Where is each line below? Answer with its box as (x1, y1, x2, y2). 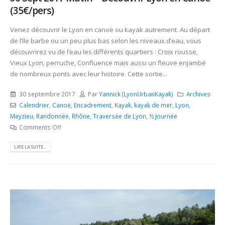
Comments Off (19, 123, 61, 132)
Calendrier (19, 101, 49, 109)
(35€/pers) (10, 4, 54, 18)
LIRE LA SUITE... (14, 143, 47, 150)
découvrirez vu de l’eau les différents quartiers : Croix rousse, (10, 47, 198, 56)
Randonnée (36, 112, 69, 121)
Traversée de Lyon (93, 112, 146, 121)
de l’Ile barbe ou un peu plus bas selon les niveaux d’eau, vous (10, 36, 201, 45)
